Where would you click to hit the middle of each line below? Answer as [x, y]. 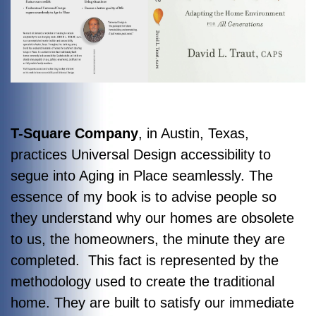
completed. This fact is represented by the [145, 260]
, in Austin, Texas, [194, 133]
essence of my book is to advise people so [144, 196]
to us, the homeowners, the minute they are [148, 239]
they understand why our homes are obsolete [152, 218]
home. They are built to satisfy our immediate [152, 302]
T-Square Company [74, 133]
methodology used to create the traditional [142, 281]
